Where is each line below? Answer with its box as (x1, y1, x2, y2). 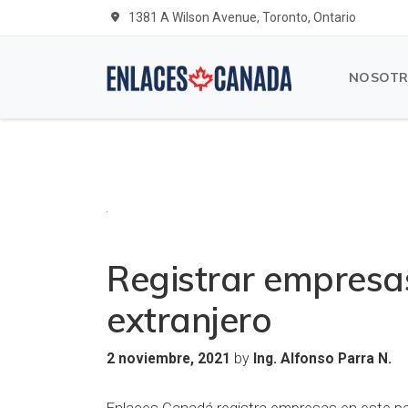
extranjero (107, 298, 271, 342)
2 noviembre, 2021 (107, 351, 230, 367)
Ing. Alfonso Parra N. (253, 351, 392, 367)
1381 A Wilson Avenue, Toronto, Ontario (126, 10, 356, 25)
